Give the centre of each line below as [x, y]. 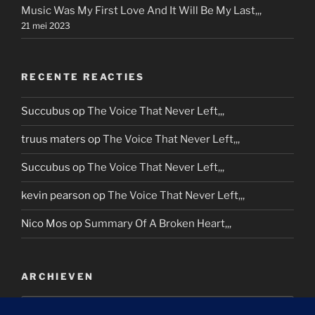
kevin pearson [56, 196]
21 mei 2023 [46, 25]
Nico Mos [44, 224]
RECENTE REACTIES [83, 77]
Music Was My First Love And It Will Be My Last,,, [141, 10]
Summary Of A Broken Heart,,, [158, 224]
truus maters [53, 140]
